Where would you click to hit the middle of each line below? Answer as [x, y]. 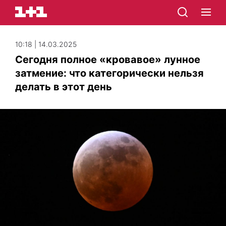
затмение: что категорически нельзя [109, 73]
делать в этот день [64, 87]
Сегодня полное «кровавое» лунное [108, 60]
